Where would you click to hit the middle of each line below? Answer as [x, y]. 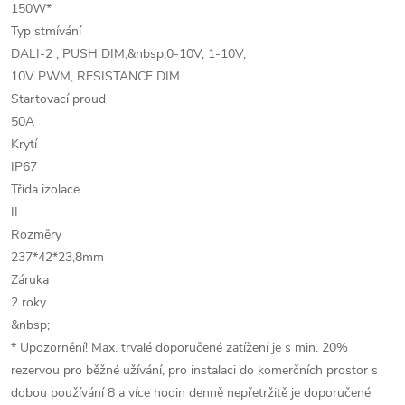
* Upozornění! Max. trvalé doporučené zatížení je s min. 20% [179, 348]
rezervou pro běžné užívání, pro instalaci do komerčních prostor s [194, 371]
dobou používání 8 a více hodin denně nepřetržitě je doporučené [191, 393]
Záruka [30, 280]
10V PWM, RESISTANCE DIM [95, 77]
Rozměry [36, 235]
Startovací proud [58, 99]
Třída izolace [45, 190]
